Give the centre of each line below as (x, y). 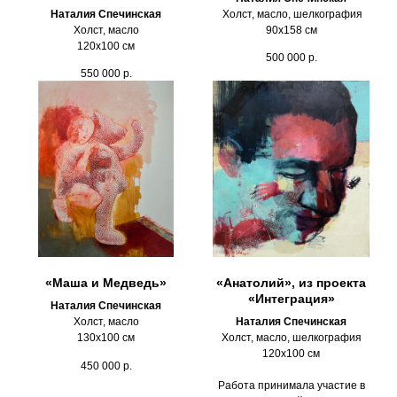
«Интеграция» (291, 299)
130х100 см (106, 338)
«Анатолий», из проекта (291, 283)
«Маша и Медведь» (106, 283)
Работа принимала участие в (291, 386)
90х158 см (291, 30)
